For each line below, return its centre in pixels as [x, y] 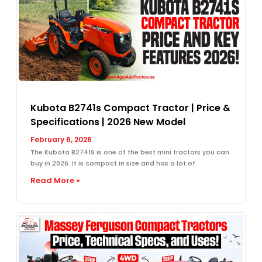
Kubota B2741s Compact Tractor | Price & [130, 108]
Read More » [55, 180]
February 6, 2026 [61, 139]
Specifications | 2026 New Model [108, 122]
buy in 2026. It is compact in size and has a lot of [113, 163]
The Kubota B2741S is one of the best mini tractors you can [130, 152]
